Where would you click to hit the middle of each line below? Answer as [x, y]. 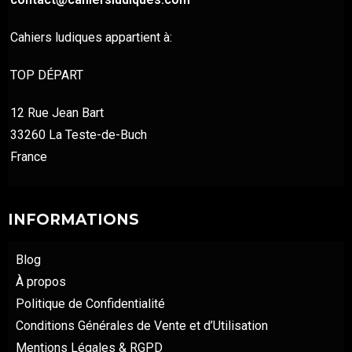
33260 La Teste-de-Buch [79, 135]
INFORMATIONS [73, 220]
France [29, 157]
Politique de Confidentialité [90, 304]
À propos [41, 282]
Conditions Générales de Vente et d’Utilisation [142, 326]
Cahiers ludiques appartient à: [91, 38]
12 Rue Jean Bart [57, 113]
